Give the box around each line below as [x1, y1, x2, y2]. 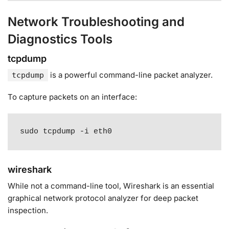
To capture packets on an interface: [8, 92, 137, 102]
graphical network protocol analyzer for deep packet [8, 193, 198, 203]
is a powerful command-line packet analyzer [48, 70, 211, 80]
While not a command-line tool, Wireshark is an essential [8, 180, 214, 191]
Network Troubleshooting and [8, 14, 185, 29]
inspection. [8, 205, 48, 215]
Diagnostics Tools [8, 31, 112, 47]
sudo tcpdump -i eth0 [20, 127, 112, 136]
